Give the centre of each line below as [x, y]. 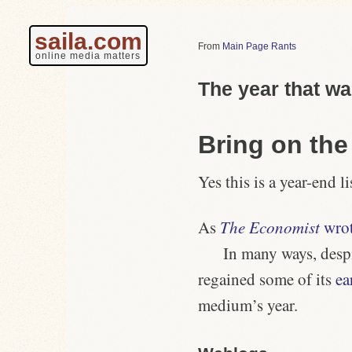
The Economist [270, 227]
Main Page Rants [259, 46]
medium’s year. [248, 305]
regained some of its [267, 279]
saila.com [88, 41]
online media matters [88, 56]
